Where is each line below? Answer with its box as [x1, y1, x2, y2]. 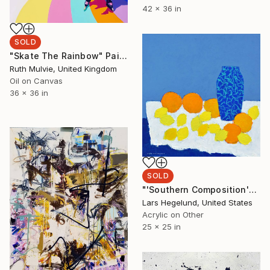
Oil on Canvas [10, 75, 63, 86]
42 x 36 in [142, 3, 181, 13]
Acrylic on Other [142, 209, 204, 219]
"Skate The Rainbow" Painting [119, 50, 127, 61]
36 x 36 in [10, 87, 48, 98]
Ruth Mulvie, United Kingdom [10, 63, 117, 74]
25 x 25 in [142, 221, 181, 231]
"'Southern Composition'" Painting [248, 184, 257, 195]
